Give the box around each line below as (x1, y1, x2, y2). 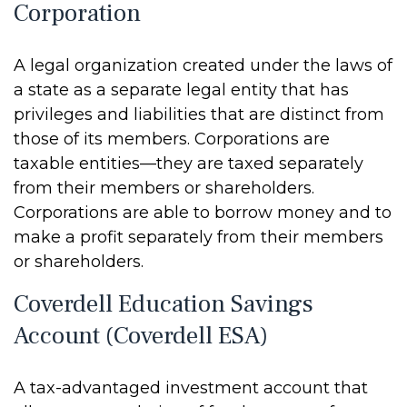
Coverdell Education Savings (14, 288, 313, 320)
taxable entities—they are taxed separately (14, 154, 363, 174)
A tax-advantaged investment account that (14, 378, 368, 398)
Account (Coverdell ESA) (14, 320, 268, 352)
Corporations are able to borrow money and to (14, 203, 392, 223)
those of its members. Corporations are (14, 129, 330, 149)
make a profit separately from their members (14, 227, 383, 247)
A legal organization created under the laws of (14, 55, 392, 75)
